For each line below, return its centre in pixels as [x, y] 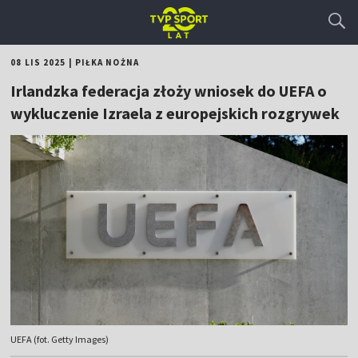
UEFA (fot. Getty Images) [60, 340]
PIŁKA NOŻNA [107, 62]
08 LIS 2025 [38, 62]
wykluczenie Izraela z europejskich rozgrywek [175, 113]
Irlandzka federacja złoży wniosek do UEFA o [169, 91]
